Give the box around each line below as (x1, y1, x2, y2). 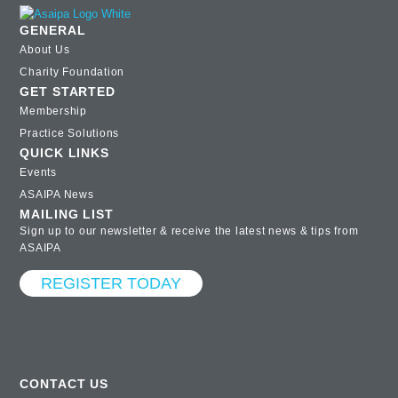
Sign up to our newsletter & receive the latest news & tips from (20, 225, 359, 238)
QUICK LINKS (20, 146, 109, 161)
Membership (20, 105, 87, 118)
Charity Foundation (20, 66, 125, 79)
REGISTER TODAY (41, 273, 182, 292)
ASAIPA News (20, 188, 94, 202)
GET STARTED (20, 84, 115, 99)
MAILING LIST (20, 207, 114, 222)
